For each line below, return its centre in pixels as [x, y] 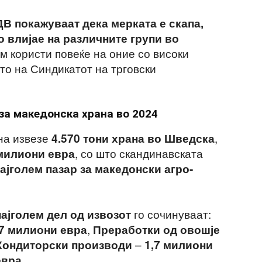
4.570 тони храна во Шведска [133, 138]
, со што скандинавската [139, 153]
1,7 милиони [179, 245]
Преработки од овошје [156, 230]
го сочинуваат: [171, 214]
